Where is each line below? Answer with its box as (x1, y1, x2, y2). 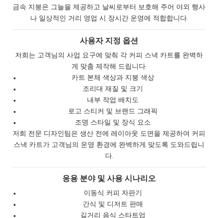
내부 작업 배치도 (87, 96, 139, 104)
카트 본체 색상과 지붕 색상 (72, 74, 155, 81)
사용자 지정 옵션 (80, 36, 138, 45)
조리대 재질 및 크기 (83, 85, 144, 92)
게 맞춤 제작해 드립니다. (71, 63, 147, 70)
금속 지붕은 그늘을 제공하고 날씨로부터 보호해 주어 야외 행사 (13, 3, 205, 11)
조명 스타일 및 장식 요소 (75, 119, 151, 126)
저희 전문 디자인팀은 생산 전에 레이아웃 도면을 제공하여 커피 (13, 130, 205, 137)
